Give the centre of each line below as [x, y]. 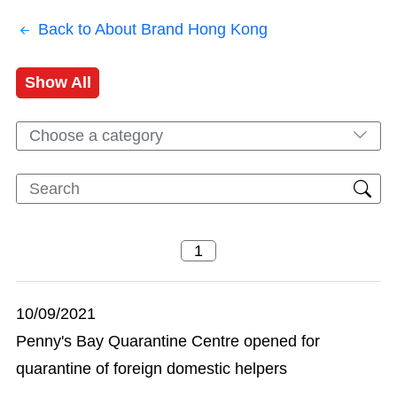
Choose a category [96, 136]
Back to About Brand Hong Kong [153, 29]
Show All [58, 82]
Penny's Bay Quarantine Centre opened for [168, 341]
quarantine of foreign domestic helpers [152, 369]
